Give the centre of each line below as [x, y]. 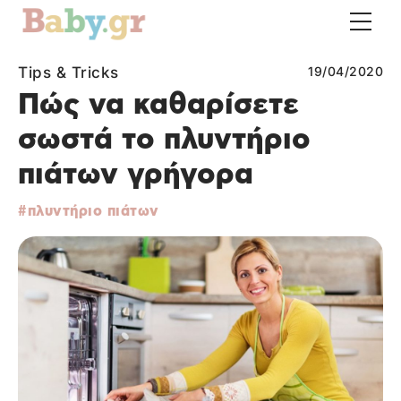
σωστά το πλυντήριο [164, 140]
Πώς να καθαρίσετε [158, 105]
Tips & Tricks [68, 73]
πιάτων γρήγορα [136, 175]
